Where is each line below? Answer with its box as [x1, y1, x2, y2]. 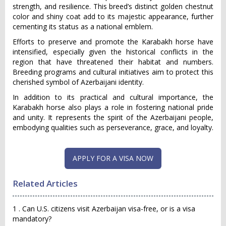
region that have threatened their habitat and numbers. [13, 57, 213, 67]
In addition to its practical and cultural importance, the [13, 92, 213, 102]
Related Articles [13, 178, 78, 189]
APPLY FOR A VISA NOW [73, 153, 153, 163]
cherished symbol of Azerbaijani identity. [13, 77, 144, 87]
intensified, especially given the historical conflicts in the [13, 47, 213, 56]
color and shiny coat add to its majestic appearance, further [13, 12, 213, 21]
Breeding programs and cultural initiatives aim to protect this [13, 67, 213, 77]
